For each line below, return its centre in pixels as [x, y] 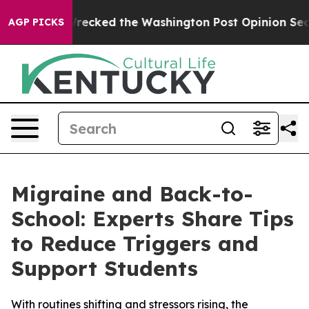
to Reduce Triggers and [135, 243]
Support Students [104, 268]
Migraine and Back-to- [132, 194]
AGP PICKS [36, 22]
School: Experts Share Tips [152, 219]
